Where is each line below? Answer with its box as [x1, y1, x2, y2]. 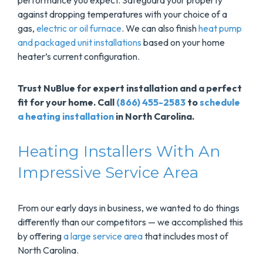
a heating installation [18, 110, 114, 123]
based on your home [141, 36, 225, 49]
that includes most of [143, 230, 228, 242]
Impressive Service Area [18, 163, 198, 183]
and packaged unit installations [18, 36, 141, 49]
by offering [18, 230, 63, 242]
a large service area [63, 230, 143, 242]
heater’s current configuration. [18, 50, 140, 63]
